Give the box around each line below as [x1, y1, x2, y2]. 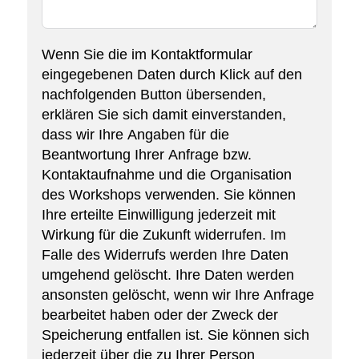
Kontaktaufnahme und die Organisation [41, 167, 292, 184]
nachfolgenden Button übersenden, [41, 87, 266, 103]
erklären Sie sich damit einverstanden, [41, 107, 286, 123]
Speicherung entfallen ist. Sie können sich [41, 327, 309, 344]
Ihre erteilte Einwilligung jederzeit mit [41, 207, 276, 224]
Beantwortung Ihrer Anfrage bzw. [41, 147, 252, 163]
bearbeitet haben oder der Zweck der [41, 307, 278, 324]
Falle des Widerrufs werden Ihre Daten [41, 247, 288, 264]
